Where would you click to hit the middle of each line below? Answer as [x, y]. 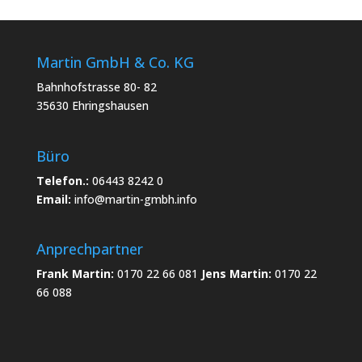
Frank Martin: [75, 273]
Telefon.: [62, 180]
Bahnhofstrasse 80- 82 [96, 87]
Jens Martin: [236, 273]
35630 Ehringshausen [92, 106]
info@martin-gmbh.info [135, 199]
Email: [53, 199]
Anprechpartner [89, 248]
